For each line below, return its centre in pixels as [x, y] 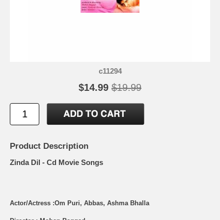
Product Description [49, 146]
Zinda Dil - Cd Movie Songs [56, 163]
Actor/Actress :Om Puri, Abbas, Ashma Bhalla [80, 203]
